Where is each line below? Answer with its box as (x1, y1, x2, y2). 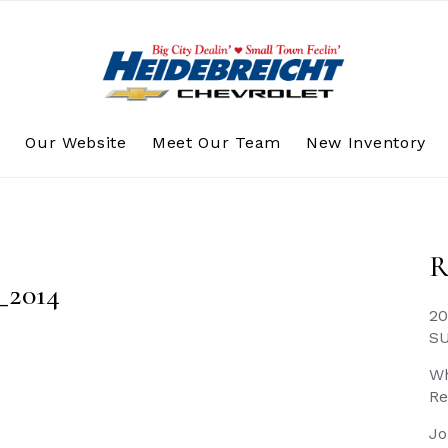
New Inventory (305, 133, 427, 152)
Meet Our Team (151, 133, 281, 152)
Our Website (25, 133, 127, 152)
